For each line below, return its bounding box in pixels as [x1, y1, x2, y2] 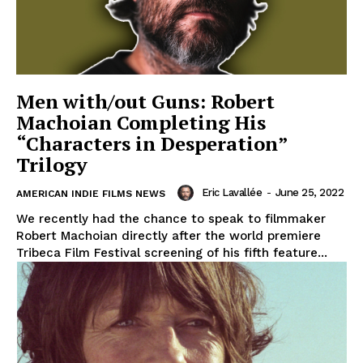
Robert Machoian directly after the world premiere [16, 228, 321, 243]
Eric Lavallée [201, 186, 262, 199]
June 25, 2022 [275, 186, 344, 199]
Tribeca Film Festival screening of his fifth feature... [16, 245, 327, 260]
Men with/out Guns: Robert [16, 88, 275, 114]
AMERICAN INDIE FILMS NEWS [16, 187, 165, 199]
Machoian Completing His [16, 109, 266, 135]
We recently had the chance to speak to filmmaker [16, 211, 326, 226]
